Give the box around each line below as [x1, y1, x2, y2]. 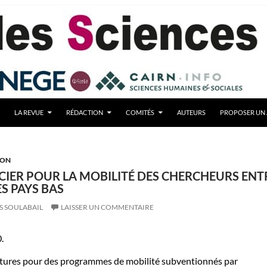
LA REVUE [14, 108, 44, 116]
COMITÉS [125, 108, 154, 116]
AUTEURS [176, 108, 206, 116]
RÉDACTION [66, 108, 103, 116]
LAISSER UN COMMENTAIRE [60, 203, 154, 212]
